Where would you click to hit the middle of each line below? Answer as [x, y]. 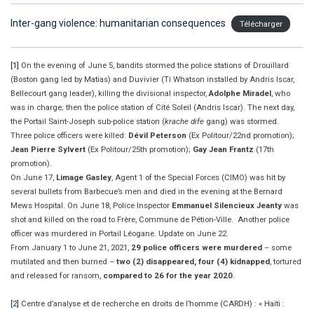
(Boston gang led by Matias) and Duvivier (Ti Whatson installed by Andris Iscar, [152, 79]
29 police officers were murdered [197, 247]
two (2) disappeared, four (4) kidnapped [193, 261]
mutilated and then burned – [63, 261]
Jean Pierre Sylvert [48, 149]
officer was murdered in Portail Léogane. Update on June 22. [120, 233]
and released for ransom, [57, 275]
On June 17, [33, 177]
